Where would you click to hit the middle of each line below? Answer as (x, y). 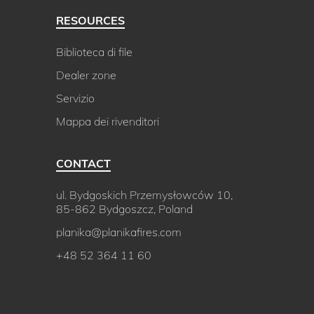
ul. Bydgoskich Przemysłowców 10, (144, 195)
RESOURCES (90, 21)
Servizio (75, 98)
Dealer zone (86, 75)
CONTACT (83, 164)
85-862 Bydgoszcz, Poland (124, 209)
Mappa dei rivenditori (108, 122)
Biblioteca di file (94, 52)
